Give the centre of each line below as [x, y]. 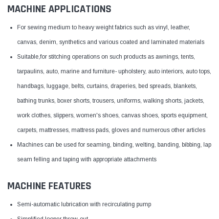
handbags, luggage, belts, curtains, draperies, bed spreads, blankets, [107, 86]
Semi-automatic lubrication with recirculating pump [84, 204]
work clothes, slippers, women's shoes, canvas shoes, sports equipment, [112, 115]
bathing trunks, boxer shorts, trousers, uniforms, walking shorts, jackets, [111, 100]
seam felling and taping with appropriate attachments [87, 159]
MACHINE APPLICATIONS [59, 9]
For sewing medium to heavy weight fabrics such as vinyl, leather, [104, 27]
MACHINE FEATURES [49, 186]
